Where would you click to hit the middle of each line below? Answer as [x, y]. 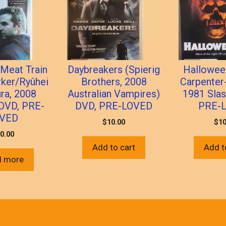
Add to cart [114, 147]
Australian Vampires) [114, 94]
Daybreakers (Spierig [114, 69]
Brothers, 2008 [114, 81]
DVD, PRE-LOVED [114, 106]
